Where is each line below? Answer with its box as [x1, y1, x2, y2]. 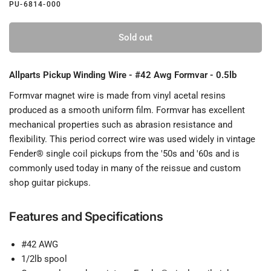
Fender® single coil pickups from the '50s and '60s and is [9, 148, 240, 159]
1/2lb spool [21, 253, 67, 264]
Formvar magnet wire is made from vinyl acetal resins [9, 90, 226, 101]
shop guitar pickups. [9, 177, 91, 188]
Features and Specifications [9, 209, 163, 224]
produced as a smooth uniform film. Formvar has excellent [9, 105, 246, 116]
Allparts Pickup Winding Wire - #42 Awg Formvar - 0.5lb [9, 70, 237, 80]
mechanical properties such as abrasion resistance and [9, 119, 233, 130]
